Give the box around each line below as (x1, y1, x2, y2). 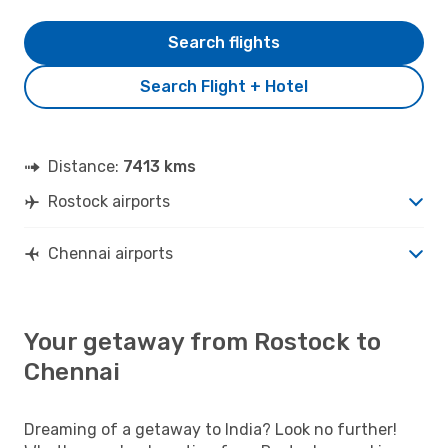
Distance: (48, 156, 123, 176)
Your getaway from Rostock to (24, 327, 381, 356)
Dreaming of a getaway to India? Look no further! (24, 419, 397, 439)
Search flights (168, 32, 280, 52)
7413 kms (123, 156, 196, 176)
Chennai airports (48, 243, 173, 263)
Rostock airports (48, 191, 170, 211)
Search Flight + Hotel (140, 76, 308, 96)
